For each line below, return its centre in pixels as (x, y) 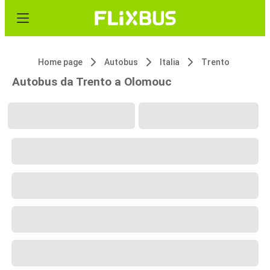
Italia (170, 62)
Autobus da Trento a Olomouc (92, 82)
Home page (60, 62)
